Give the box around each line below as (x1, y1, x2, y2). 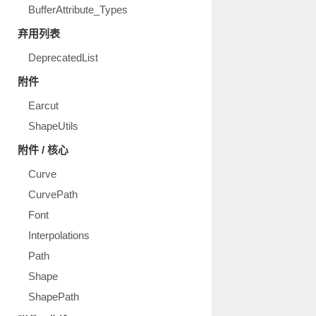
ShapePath (28, 291, 79, 303)
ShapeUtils (28, 120, 78, 132)
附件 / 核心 (18, 144, 68, 156)
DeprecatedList (28, 51, 98, 63)
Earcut (28, 99, 59, 111)
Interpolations (28, 229, 90, 241)
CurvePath (28, 188, 78, 200)
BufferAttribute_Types (28, 4, 128, 16)
